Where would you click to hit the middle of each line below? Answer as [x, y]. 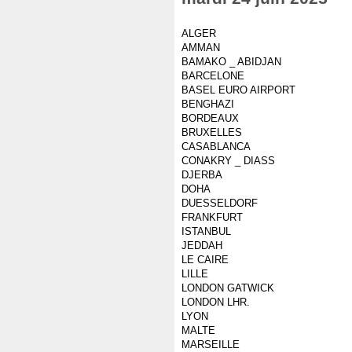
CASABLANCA [216, 147]
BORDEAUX [210, 118]
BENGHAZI [208, 104]
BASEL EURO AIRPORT [238, 90]
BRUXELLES [212, 132]
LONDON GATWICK [228, 288]
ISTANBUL [206, 231]
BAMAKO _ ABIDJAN [231, 62]
